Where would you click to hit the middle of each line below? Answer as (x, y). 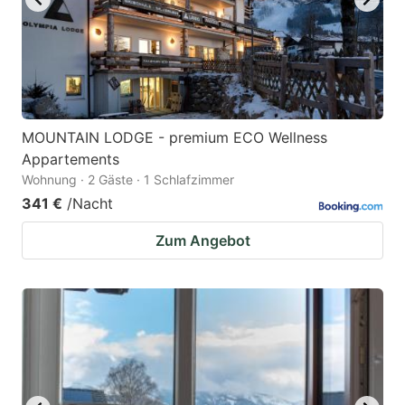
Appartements (71, 159)
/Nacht (90, 203)
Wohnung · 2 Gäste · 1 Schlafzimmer (128, 179)
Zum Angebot (202, 240)
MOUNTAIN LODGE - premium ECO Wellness (174, 137)
